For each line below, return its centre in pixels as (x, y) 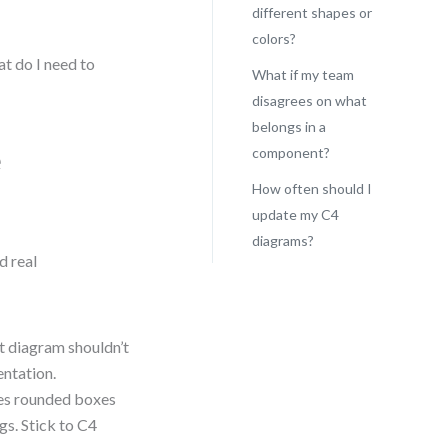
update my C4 (295, 214)
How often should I (311, 188)
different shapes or (311, 12)
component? (290, 152)
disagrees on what (309, 100)
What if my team (302, 74)
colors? (273, 38)
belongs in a (288, 126)
